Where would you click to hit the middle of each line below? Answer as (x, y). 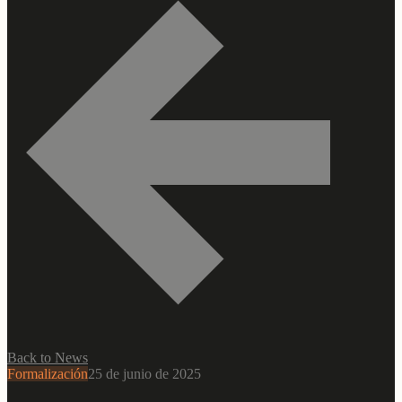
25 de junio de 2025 (144, 374)
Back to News (48, 358)
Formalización (48, 374)
